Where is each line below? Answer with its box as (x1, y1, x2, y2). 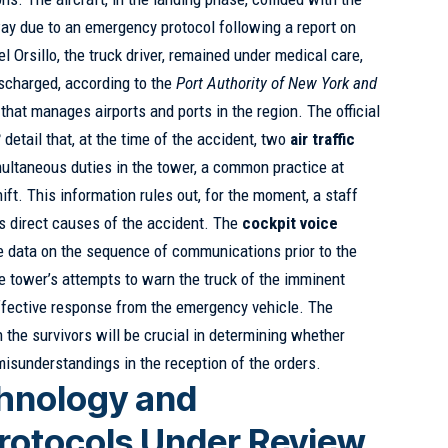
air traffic (290, 128, 356, 149)
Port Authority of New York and (176, 72, 378, 93)
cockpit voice (242, 212, 339, 233)
